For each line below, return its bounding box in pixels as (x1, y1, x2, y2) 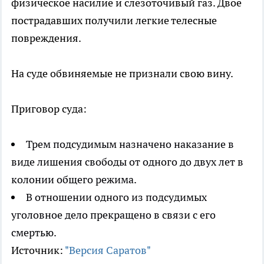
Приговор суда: (11, 102, 87, 116)
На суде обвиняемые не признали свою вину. (11, 67, 233, 81)
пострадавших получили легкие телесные (11, 14, 217, 28)
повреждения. (11, 31, 81, 45)
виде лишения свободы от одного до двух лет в (11, 155, 243, 169)
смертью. (11, 226, 57, 240)
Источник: (11, 243, 65, 258)
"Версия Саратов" (65, 243, 151, 258)
